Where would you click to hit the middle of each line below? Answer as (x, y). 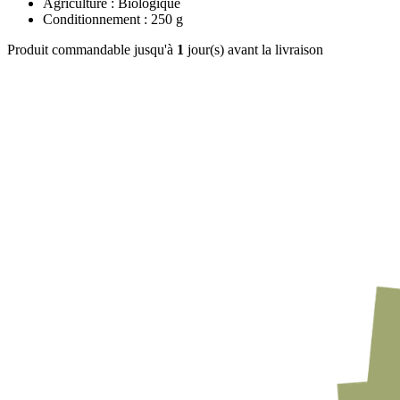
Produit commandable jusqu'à (92, 49)
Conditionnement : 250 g (113, 19)
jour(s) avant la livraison (254, 49)
